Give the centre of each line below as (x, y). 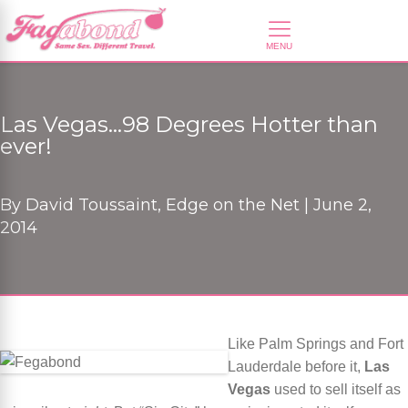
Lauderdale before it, (296, 367)
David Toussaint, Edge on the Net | (167, 205)
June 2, (342, 205)
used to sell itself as (336, 389)
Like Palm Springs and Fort (316, 344)
